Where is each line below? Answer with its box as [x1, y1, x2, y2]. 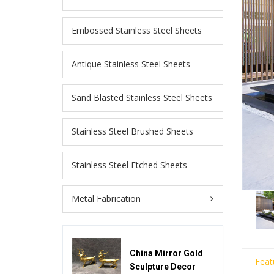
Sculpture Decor [130, 261, 196, 272]
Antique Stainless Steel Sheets [72, 58, 190, 70]
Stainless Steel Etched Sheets [72, 159, 187, 171]
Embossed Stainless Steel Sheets [72, 24, 202, 37]
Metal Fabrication [72, 193, 141, 205]
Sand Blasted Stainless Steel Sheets [72, 92, 212, 104]
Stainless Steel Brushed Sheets [72, 125, 193, 138]
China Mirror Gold [130, 248, 203, 258]
